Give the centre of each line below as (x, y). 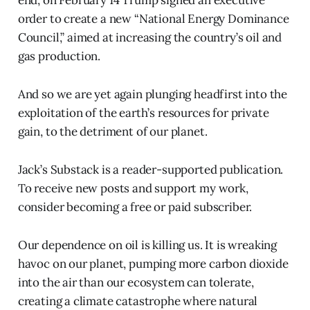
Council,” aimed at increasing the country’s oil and (150, 37)
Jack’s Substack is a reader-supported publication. (151, 169)
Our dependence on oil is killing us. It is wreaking (147, 245)
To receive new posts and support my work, (133, 188)
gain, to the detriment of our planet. (112, 131)
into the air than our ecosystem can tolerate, (136, 282)
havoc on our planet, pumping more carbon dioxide (153, 263)
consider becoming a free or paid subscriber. (135, 207)
